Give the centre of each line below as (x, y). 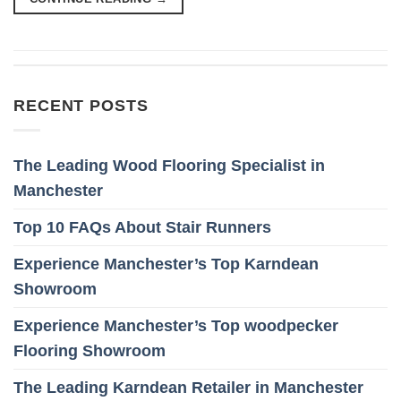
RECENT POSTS (81, 106)
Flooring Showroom (90, 350)
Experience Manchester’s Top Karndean (166, 264)
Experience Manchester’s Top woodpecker (176, 325)
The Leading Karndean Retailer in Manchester (188, 387)
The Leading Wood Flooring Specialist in (169, 165)
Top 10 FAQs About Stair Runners (142, 227)
